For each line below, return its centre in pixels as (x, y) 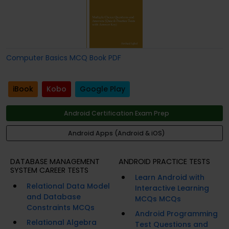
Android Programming (176, 214)
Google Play (102, 89)
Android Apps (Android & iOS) (117, 133)
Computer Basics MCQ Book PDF (64, 58)
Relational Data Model (68, 186)
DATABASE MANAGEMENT (55, 162)
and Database (54, 197)
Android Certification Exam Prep (117, 113)
